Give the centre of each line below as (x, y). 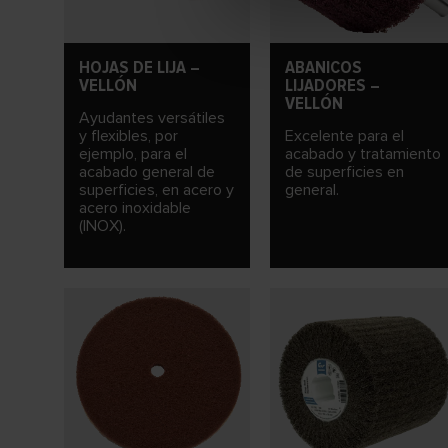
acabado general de (147, 172)
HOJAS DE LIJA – (139, 67)
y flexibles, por (128, 136)
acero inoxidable (135, 208)
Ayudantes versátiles (152, 118)
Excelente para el (344, 136)
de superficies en (344, 172)
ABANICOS (323, 67)
